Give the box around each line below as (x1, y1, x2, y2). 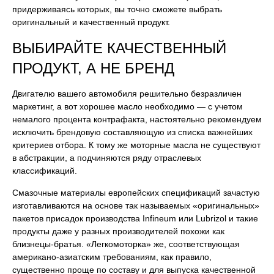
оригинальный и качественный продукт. (12, 17, 170, 27)
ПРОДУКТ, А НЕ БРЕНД (12, 60, 174, 76)
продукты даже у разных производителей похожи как (12, 226, 224, 236)
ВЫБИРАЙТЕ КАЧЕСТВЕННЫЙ (12, 40, 226, 56)
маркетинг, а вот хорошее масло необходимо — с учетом (12, 102, 243, 111)
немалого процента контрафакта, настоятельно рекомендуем (12, 114, 262, 124)
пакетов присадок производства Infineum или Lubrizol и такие (12, 213, 258, 223)
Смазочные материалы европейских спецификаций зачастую (12, 188, 260, 198)
